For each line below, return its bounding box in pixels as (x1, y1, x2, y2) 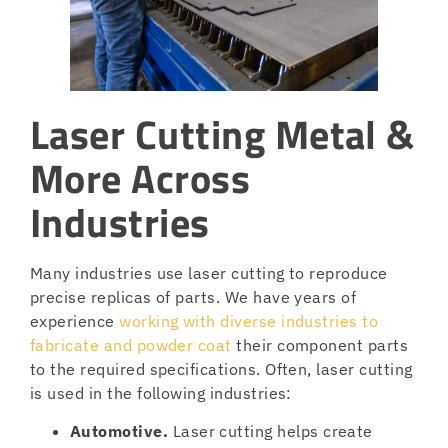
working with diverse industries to (119, 310, 379, 331)
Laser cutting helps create (168, 420, 373, 441)
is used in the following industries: (30, 382, 297, 403)
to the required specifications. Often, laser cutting (30, 358, 413, 379)
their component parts (231, 334, 409, 355)
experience (30, 310, 120, 331)
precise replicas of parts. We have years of (30, 286, 357, 307)
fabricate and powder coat (30, 334, 232, 355)
